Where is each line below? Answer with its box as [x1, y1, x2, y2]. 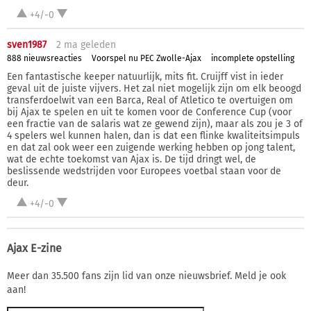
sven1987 [7, 39, 47, 51]
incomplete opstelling [211, 53, 294, 63]
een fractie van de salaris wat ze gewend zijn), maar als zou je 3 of [7, 118, 303, 131]
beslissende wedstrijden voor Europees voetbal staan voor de [7, 165, 281, 178]
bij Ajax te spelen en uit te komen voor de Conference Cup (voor [7, 106, 292, 119]
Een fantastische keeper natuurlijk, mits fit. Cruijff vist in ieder [7, 71, 283, 83]
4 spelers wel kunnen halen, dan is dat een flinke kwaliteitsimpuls [7, 130, 300, 142]
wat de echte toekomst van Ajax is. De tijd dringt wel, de [7, 153, 256, 166]
